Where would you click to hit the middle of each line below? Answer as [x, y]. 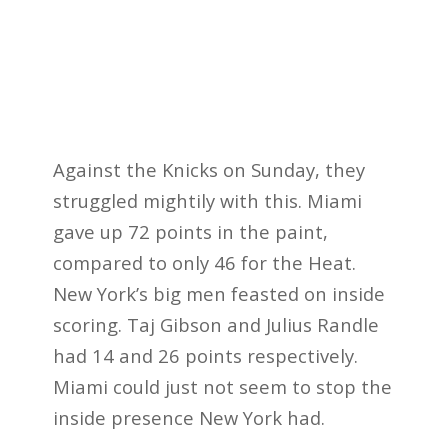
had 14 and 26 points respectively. [205, 355]
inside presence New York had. [188, 417]
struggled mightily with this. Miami [207, 200]
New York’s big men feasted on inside [218, 293]
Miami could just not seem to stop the [222, 386]
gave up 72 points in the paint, [190, 231]
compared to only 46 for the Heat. [204, 262]
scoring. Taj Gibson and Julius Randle [215, 324]
